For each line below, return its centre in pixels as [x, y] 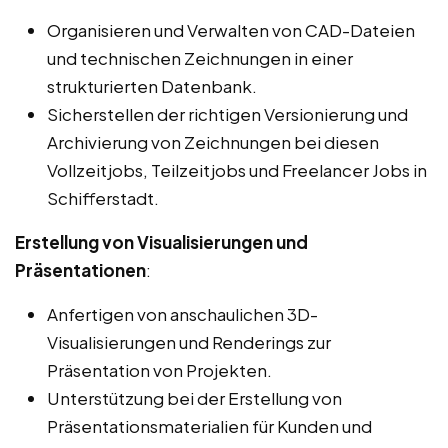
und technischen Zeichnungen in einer [200, 58]
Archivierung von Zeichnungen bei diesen [213, 142]
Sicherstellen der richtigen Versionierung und [227, 114]
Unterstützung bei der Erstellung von [194, 398]
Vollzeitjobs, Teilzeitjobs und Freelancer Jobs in [237, 170]
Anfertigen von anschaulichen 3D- [182, 314]
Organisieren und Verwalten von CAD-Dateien [231, 30]
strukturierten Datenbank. [152, 86]
